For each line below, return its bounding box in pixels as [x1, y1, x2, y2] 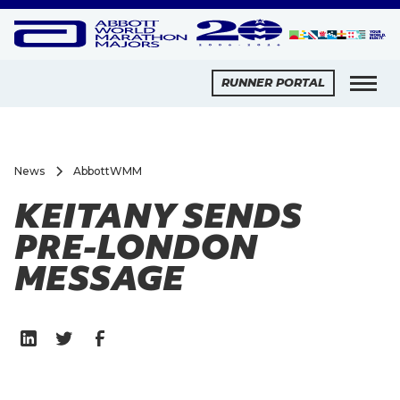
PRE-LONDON [14, 223, 257, 270]
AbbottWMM [73, 163, 142, 178]
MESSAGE [14, 254, 184, 301]
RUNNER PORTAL [221, 76, 326, 90]
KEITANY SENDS [14, 192, 302, 238]
